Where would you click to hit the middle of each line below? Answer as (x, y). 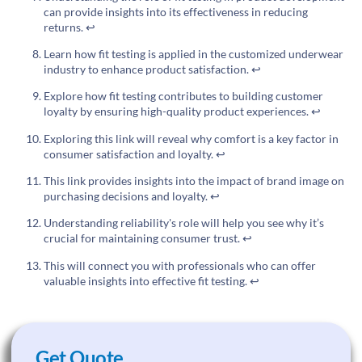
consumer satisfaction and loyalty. (130, 154)
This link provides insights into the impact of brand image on (194, 181)
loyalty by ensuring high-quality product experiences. (177, 112)
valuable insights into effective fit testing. (147, 280)
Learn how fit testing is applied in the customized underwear (194, 53)
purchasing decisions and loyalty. (127, 196)
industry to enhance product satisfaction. (147, 69)
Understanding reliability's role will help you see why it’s (184, 223)
